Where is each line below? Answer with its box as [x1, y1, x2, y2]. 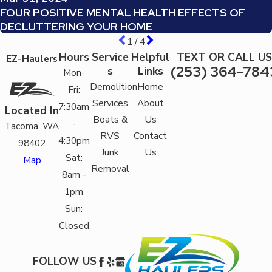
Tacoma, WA [5, 119, 59, 132]
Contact [134, 129, 167, 142]
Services [92, 96, 128, 109]
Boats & [92, 112, 127, 126]
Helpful [131, 49, 169, 64]
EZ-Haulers [6, 52, 58, 65]
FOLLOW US [33, 254, 97, 269]
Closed [58, 219, 89, 232]
